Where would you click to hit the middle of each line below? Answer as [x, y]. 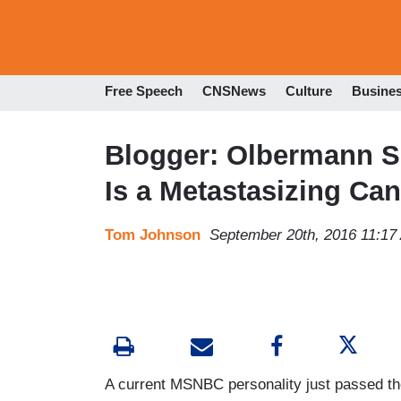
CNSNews [234, 91]
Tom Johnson [153, 235]
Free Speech [144, 91]
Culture [309, 91]
